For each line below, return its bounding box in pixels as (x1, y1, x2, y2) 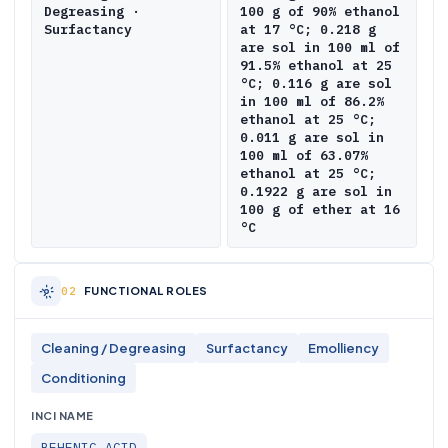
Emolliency (308, 340, 379, 356)
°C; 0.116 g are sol (240, 75, 392, 92)
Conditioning (41, 370, 126, 386)
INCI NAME (31, 409, 94, 422)
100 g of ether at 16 (240, 201, 400, 218)
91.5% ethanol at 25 (240, 57, 392, 74)
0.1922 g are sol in (240, 183, 392, 200)
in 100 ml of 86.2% (240, 93, 384, 110)
